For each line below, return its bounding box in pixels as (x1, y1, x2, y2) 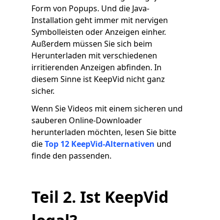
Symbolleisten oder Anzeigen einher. (31, 27, 166, 37)
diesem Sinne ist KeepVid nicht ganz (31, 74, 165, 84)
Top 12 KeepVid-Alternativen (45, 138, 155, 149)
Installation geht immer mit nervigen (31, 15, 168, 26)
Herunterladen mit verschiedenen (31, 50, 157, 61)
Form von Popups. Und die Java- (31, 3, 149, 14)
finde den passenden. (31, 150, 111, 161)
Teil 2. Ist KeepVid (31, 186, 168, 207)
